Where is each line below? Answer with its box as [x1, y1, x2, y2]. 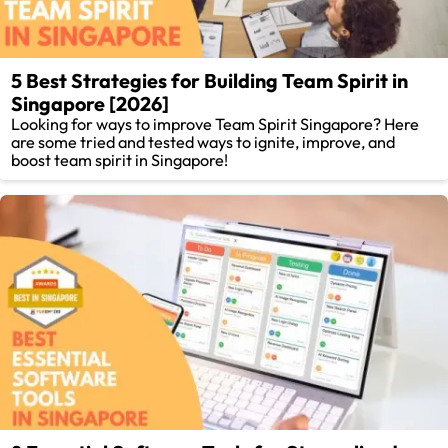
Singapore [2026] [11, 90, 170, 116]
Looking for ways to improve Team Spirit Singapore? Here [11, 113, 420, 134]
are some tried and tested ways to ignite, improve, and [11, 131, 396, 152]
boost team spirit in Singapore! [11, 149, 229, 170]
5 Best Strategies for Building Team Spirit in [11, 67, 409, 93]
